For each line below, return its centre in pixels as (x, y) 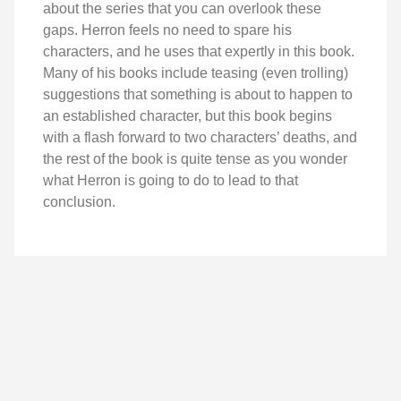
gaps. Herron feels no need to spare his (167, 30)
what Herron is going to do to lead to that (171, 180)
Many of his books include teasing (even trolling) (196, 73)
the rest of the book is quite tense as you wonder (195, 158)
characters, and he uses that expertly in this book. (199, 51)
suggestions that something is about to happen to (198, 94)
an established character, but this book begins (188, 115)
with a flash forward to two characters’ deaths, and (200, 137)
